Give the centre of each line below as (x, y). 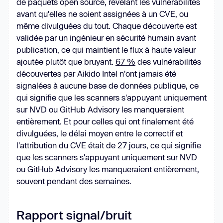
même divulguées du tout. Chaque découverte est (107, 26)
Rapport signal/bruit (74, 215)
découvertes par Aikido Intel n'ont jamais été (96, 73)
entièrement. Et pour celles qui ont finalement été (105, 121)
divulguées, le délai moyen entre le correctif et (100, 133)
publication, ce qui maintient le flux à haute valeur (106, 50)
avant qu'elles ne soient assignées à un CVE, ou (102, 14)
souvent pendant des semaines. (74, 181)
